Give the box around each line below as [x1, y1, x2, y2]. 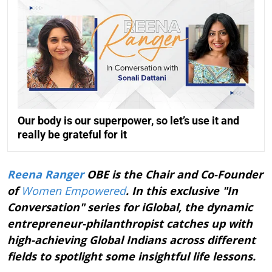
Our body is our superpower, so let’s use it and [18, 114, 239, 127]
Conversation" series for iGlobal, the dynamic [7, 200, 253, 215]
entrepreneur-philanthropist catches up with [7, 216, 253, 231]
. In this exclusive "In [126, 183, 238, 199]
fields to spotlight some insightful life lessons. [7, 249, 256, 264]
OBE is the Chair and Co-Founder [84, 167, 263, 182]
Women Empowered [21, 183, 126, 199]
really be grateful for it [18, 128, 127, 141]
